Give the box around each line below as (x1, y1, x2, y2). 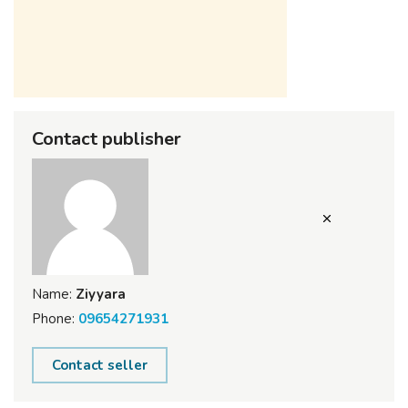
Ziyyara (72, 285, 126, 303)
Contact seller (52, 356, 148, 374)
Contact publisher (32, 127, 181, 151)
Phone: (32, 310, 75, 328)
